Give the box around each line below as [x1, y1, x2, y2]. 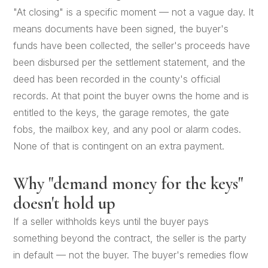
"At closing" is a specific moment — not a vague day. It [13, 6, 254, 18]
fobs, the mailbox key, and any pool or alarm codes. [13, 123, 242, 135]
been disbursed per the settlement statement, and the [13, 56, 246, 68]
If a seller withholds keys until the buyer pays [13, 215, 209, 227]
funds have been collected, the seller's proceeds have [13, 39, 251, 51]
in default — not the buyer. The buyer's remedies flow [13, 249, 249, 261]
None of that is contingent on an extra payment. [13, 140, 225, 152]
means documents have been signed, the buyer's [13, 23, 229, 35]
